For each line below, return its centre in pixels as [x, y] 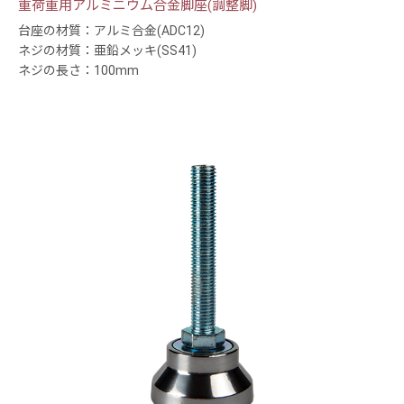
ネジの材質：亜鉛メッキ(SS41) [107, 51]
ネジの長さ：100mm [78, 71]
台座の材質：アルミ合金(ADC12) [111, 31]
